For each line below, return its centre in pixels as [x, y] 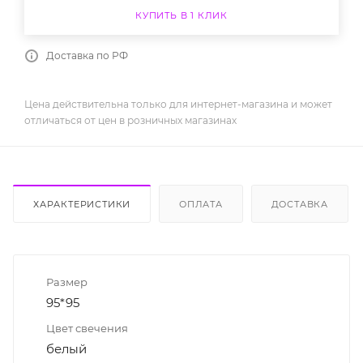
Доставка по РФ [87, 55]
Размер [67, 282]
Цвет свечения [87, 328]
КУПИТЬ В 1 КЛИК [181, 15]
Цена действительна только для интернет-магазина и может [178, 104]
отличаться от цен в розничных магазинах [130, 120]
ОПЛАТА [201, 204]
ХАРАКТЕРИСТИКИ [82, 204]
